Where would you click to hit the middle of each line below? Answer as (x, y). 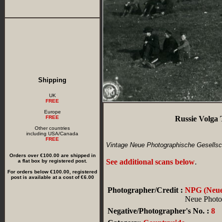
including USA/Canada (52, 134)
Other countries (52, 128)
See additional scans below (150, 162)
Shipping (52, 80)
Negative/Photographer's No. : (158, 211)
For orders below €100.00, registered (52, 172)
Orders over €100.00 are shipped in (52, 155)
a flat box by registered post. (52, 161)
